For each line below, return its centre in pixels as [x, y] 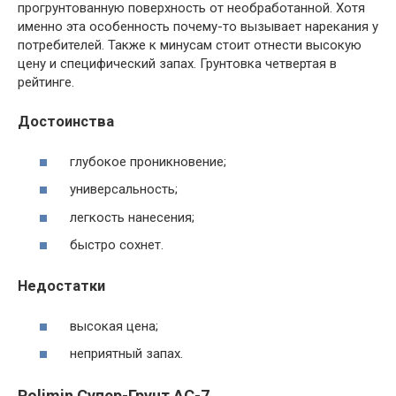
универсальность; [122, 189]
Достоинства [66, 122]
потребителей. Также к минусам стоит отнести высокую [190, 45]
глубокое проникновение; [146, 161]
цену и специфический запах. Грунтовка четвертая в [177, 64]
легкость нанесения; [130, 217]
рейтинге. [46, 82]
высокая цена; [112, 326]
